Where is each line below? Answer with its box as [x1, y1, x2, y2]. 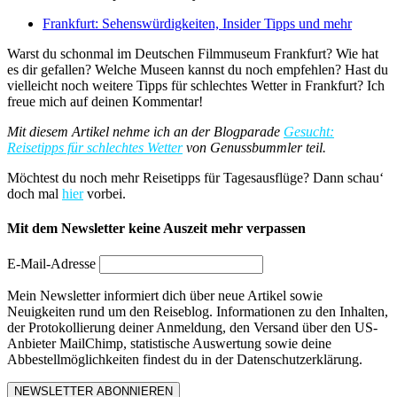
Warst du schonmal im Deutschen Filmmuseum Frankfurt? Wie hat [7, 45, 378, 61]
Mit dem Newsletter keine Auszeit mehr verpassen [7, 220, 306, 236]
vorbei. [83, 185, 126, 201]
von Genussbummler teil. [183, 139, 326, 155]
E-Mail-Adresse [7, 256, 99, 272]
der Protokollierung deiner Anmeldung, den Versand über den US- [7, 320, 378, 336]
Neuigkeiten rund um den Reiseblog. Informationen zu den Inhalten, [7, 304, 388, 320]
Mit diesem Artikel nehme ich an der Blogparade [7, 123, 284, 139]
